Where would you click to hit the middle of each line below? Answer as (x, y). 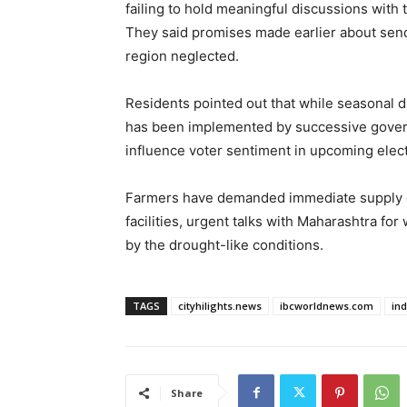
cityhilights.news (220, 306)
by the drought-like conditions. (224, 245)
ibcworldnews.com (327, 306)
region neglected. (182, 56)
